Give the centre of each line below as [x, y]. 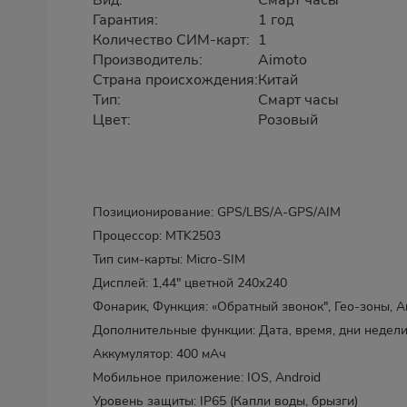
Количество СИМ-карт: [171, 40]
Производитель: [148, 60]
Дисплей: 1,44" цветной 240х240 [190, 283]
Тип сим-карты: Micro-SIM [169, 259]
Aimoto [283, 60]
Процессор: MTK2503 [157, 236]
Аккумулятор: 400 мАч [159, 354]
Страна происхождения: [175, 80]
